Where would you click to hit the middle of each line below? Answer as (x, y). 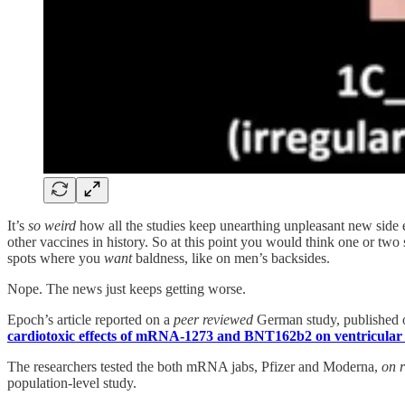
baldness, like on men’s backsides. (231, 258)
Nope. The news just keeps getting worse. (127, 288)
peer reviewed (213, 319)
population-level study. (72, 382)
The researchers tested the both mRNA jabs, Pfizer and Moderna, (194, 366)
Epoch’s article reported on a (90, 319)
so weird (52, 225)
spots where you (56, 258)
